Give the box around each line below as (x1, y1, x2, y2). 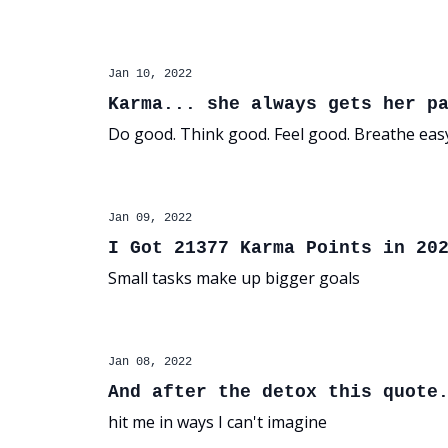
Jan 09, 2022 (108, 211, 192, 225)
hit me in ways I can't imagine (108, 411, 327, 433)
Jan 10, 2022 (108, 67, 192, 81)
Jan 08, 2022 (108, 355, 192, 369)
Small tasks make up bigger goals (108, 267, 360, 289)
